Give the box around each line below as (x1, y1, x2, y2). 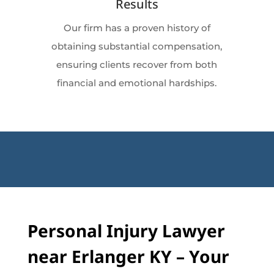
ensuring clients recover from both (56, 59, 218, 71)
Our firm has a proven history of (63, 22, 210, 34)
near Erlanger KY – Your (27, 245, 229, 268)
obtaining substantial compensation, (51, 40, 223, 53)
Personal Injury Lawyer (27, 219, 225, 243)
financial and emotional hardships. (57, 77, 217, 89)
